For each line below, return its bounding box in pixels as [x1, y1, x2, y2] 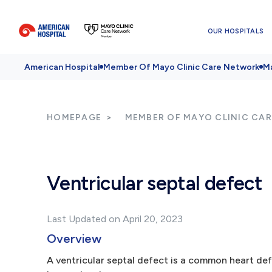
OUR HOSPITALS [207, 27, 264, 35]
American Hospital [24, 62, 100, 72]
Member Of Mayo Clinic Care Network [103, 62, 259, 72]
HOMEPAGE [47, 112, 101, 123]
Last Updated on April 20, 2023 [47, 213, 183, 225]
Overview [47, 231, 102, 246]
